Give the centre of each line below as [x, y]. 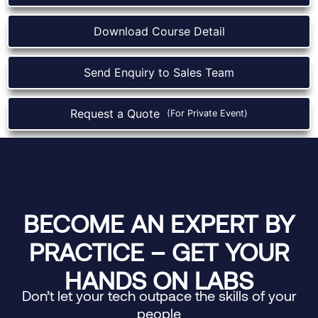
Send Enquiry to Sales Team [159, 72]
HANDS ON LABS [159, 279]
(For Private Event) [207, 114]
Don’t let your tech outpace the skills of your [159, 295]
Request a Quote [119, 113]
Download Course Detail [159, 31]
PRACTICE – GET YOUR [159, 251]
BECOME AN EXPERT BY [159, 223]
